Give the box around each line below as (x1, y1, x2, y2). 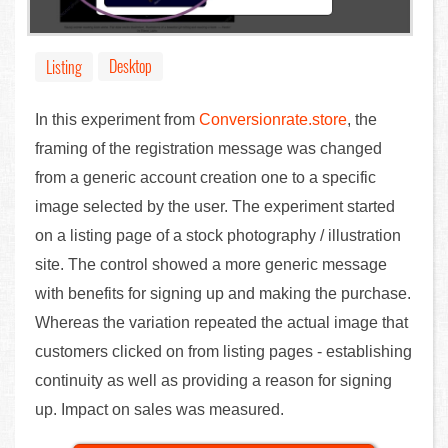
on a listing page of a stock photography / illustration (35, 226, 401, 244)
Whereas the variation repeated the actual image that (35, 313, 408, 331)
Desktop (109, 53, 152, 78)
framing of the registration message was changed (35, 139, 382, 157)
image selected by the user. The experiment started (35, 197, 395, 215)
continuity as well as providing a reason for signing (35, 371, 392, 389)
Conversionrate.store (199, 110, 347, 128)
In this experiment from (35, 110, 199, 128)
